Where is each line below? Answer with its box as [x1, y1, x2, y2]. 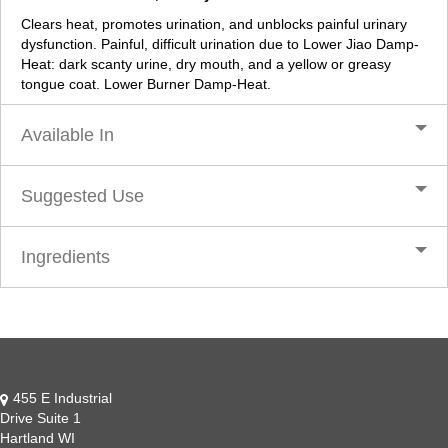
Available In [21, 125, 114, 146]
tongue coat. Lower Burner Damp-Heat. [21, 76, 271, 93]
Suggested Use [21, 186, 144, 207]
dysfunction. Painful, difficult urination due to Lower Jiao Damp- [21, 36, 419, 53]
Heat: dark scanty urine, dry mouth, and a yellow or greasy [21, 56, 391, 73]
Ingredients [21, 247, 110, 268]
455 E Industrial [13, 390, 112, 407]
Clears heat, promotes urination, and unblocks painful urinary [21, 16, 407, 33]
